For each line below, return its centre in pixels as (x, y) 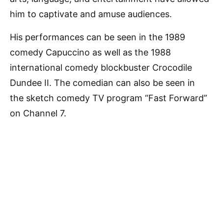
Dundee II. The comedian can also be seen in (102, 83)
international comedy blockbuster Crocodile (101, 68)
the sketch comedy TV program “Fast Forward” (109, 98)
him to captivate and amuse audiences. (91, 14)
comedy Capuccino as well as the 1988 (90, 52)
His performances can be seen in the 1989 (97, 37)
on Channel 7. (38, 113)
